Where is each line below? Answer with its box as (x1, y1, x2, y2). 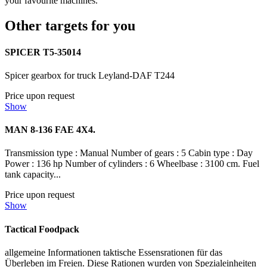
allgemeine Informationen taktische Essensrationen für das (5, 247, 222, 257)
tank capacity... (5, 169, 61, 180)
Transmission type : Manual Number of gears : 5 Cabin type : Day (5, 148, 253, 159)
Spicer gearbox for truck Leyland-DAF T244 (5, 70, 175, 80)
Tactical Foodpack (5, 223, 79, 234)
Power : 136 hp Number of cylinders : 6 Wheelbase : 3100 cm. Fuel (5, 159, 259, 169)
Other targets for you (5, 18, 135, 34)
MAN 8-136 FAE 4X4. (5, 125, 95, 135)
